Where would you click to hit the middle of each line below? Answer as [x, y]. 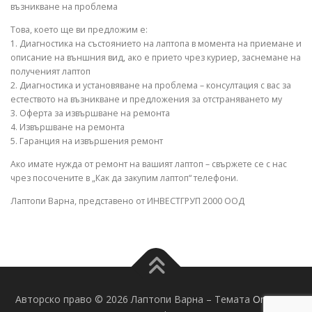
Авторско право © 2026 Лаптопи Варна [111, 299]
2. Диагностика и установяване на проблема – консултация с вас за [151, 86]
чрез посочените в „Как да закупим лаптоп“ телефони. [124, 178]
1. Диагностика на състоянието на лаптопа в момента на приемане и [156, 44]
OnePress [275, 299]
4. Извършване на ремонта [68, 127]
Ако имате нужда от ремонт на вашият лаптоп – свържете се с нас [149, 164]
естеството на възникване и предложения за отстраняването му [146, 100]
